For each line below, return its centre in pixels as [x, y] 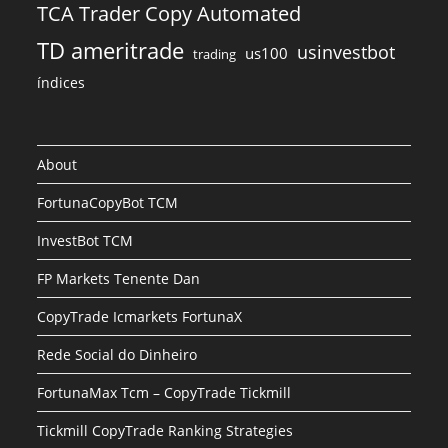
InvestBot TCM [85, 240]
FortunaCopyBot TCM [108, 202]
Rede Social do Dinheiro [117, 354]
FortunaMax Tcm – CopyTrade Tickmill [164, 392]
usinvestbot [346, 51]
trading [215, 53]
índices [61, 82]
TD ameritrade [111, 49]
